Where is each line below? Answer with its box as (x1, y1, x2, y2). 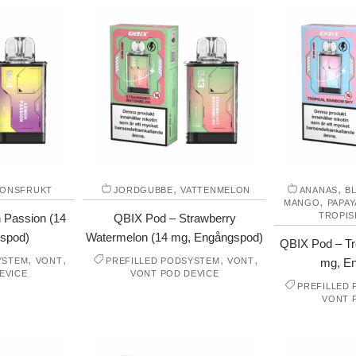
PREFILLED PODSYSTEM (106, 256, 220, 266)
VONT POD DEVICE (130, 269, 219, 279)
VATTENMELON (180, 185, 251, 195)
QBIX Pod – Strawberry (113, 211, 236, 226)
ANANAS (299, 185, 338, 195)
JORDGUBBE (113, 185, 173, 195)
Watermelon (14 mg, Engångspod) (86, 230, 264, 245)
